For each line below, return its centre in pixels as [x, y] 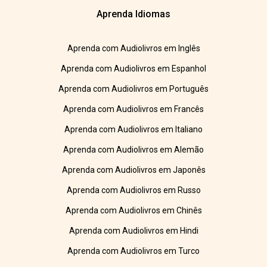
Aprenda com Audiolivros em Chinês [133, 211]
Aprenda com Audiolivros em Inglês [133, 49]
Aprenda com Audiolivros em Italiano [133, 130]
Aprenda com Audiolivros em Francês [133, 109]
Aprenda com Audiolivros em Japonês [133, 170]
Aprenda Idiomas [133, 14]
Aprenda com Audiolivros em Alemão [133, 150]
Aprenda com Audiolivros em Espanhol [133, 69]
